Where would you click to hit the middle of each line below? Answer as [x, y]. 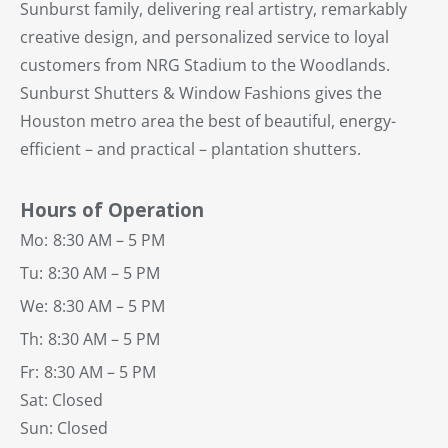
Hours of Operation [112, 209]
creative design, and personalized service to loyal [204, 36]
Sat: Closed [61, 399]
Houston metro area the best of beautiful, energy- [208, 120]
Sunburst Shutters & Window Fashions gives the [201, 92]
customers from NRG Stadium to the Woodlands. [205, 64]
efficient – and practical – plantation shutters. [190, 148]
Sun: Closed [66, 427]
